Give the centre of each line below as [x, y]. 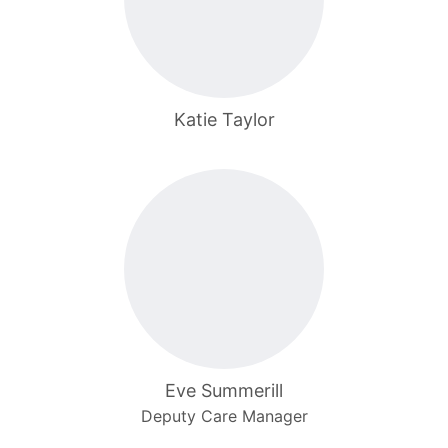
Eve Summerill [224, 390]
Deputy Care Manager [224, 416]
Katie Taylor [224, 119]
